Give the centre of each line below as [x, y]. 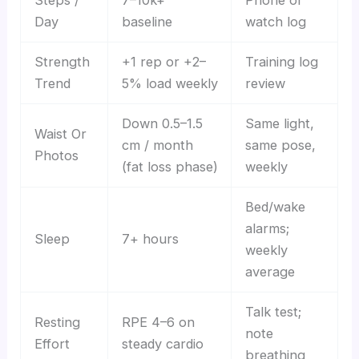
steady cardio [162, 344]
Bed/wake [275, 207]
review [265, 84]
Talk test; [273, 312]
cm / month [157, 145]
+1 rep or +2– [163, 62]
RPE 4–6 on [158, 323]
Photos [56, 156]
